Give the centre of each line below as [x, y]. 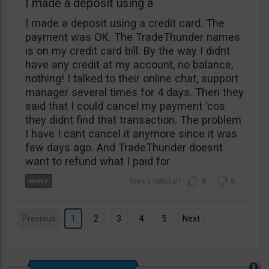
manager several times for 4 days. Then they [134, 92]
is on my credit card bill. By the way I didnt [128, 51]
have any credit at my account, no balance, [129, 65]
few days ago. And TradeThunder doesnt [124, 148]
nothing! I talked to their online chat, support [132, 79]
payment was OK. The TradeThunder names [133, 37]
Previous [39, 219]
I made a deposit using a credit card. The [125, 23]
